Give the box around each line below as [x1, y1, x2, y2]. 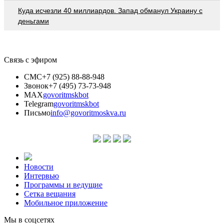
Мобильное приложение [24, 198, 107, 207]
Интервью [24, 171, 59, 180]
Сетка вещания [24, 189, 75, 198]
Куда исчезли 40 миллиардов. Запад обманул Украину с [18, 6, 202, 14]
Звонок [24, 81, 48, 90]
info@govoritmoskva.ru [50, 108, 126, 117]
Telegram [24, 99, 53, 108]
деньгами [18, 16, 49, 25]
